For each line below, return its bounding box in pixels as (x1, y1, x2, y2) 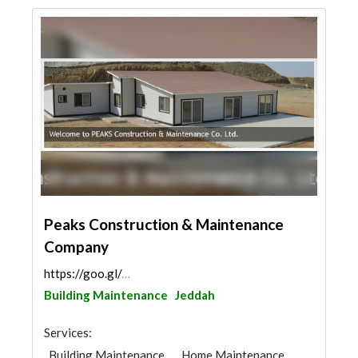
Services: (44, 325, 92, 340)
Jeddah (175, 288, 215, 302)
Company (44, 237, 109, 256)
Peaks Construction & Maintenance (44, 215, 284, 233)
